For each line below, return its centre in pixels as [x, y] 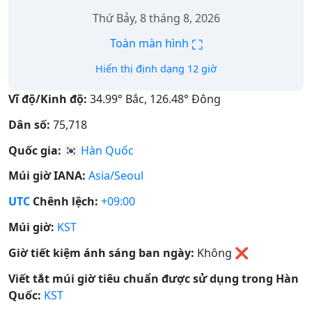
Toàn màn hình [150, 44]
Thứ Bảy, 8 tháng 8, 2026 [156, 18]
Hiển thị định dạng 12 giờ [156, 69]
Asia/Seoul [116, 176]
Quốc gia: [35, 150]
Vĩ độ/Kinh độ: [48, 99]
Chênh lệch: [64, 202]
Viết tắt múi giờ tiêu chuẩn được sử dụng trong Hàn [154, 278]
